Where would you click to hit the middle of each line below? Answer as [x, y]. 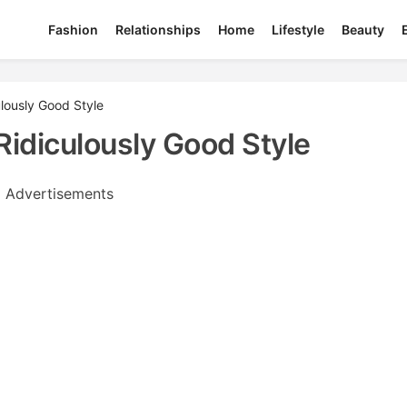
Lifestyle [298, 30]
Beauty [363, 30]
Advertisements [59, 194]
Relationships [159, 30]
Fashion [74, 30]
